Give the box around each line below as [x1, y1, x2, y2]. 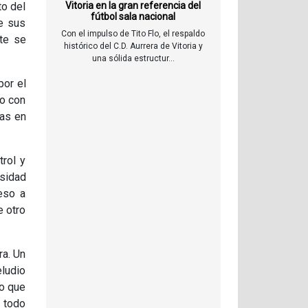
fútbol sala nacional [91, 11, 176, 23]
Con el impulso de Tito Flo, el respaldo [61, 29, 206, 39]
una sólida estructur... [91, 54, 175, 64]
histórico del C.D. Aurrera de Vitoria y [63, 41, 203, 52]
